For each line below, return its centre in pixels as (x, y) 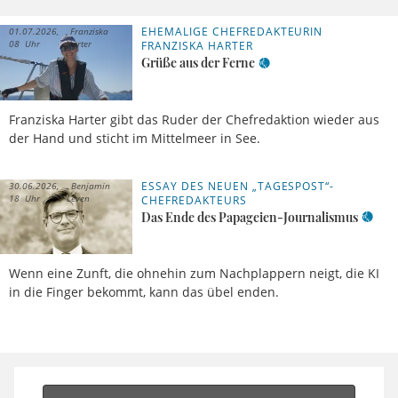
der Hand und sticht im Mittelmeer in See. (135, 138)
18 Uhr (24, 198)
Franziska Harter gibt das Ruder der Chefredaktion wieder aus (194, 119)
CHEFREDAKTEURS (194, 200)
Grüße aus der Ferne (199, 63)
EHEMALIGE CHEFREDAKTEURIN (232, 32)
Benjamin (89, 185)
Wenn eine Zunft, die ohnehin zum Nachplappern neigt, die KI (194, 273)
